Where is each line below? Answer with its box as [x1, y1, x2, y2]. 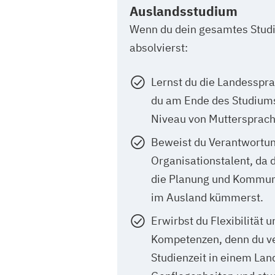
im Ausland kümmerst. [151, 190, 263, 204]
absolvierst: [130, 40, 188, 55]
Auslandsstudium [130, 2, 238, 20]
